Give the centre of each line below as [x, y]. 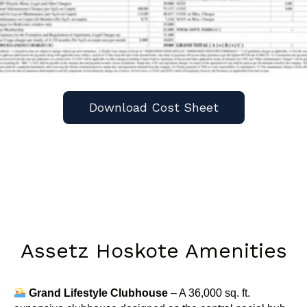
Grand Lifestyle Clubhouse [98, 293]
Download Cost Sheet [153, 107]
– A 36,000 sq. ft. [209, 293]
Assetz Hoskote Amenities [153, 250]
